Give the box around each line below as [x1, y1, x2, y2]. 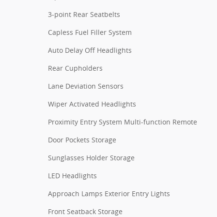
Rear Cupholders [48, 63, 103, 73]
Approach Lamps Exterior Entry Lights [48, 188, 170, 198]
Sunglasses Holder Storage [48, 153, 135, 162]
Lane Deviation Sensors [48, 81, 124, 91]
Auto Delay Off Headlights [48, 45, 132, 55]
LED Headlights [48, 170, 97, 180]
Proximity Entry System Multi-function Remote [48, 117, 197, 126]
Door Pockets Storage [48, 135, 116, 144]
